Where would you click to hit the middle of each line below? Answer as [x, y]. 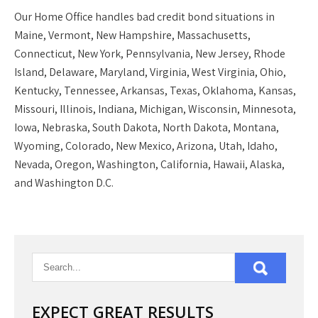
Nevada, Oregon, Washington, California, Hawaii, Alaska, [149, 164]
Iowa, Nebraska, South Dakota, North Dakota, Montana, [147, 127]
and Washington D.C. [64, 183]
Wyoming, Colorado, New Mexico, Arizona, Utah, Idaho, [146, 146]
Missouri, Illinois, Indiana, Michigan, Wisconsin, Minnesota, [155, 109]
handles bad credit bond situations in [184, 17]
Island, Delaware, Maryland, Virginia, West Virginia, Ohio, [150, 72]
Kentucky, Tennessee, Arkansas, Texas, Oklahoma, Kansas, [155, 91]
